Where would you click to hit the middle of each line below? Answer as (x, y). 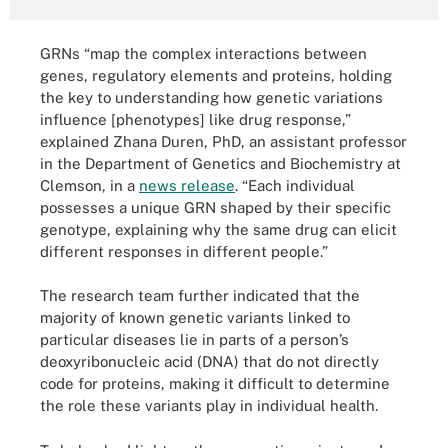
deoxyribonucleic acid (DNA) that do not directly (209, 361)
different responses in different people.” (184, 251)
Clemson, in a (89, 185)
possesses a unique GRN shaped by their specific (215, 207)
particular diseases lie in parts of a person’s (194, 339)
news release (187, 185)
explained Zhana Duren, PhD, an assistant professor (223, 141)
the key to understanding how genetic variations (211, 97)
